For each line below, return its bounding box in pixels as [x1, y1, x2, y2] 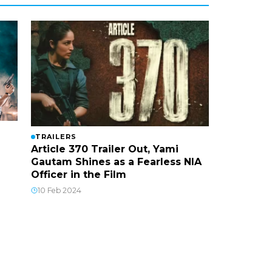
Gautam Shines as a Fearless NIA [30, 155, 202, 168]
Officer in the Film [30, 168, 126, 180]
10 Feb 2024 [37, 185, 81, 195]
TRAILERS [35, 132, 76, 141]
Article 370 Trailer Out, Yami [30, 143, 178, 155]
